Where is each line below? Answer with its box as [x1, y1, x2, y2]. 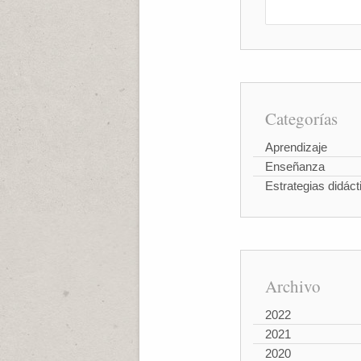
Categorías [264, 107, 338, 130]
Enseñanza [264, 160, 325, 173]
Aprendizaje [264, 140, 327, 154]
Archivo [264, 275, 321, 297]
